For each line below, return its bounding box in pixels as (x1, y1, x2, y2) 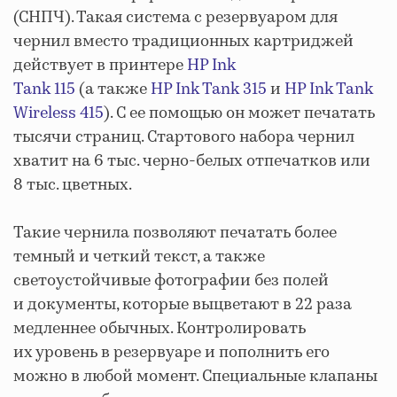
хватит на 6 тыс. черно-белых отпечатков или (13, 149, 370, 173)
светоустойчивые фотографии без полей (13, 269, 329, 292)
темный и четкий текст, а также (13, 245, 265, 269)
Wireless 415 (13, 101, 104, 125)
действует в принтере (13, 53, 187, 77)
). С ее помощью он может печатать (104, 101, 375, 125)
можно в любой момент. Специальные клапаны (13, 364, 378, 388)
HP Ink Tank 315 (151, 77, 267, 101)
